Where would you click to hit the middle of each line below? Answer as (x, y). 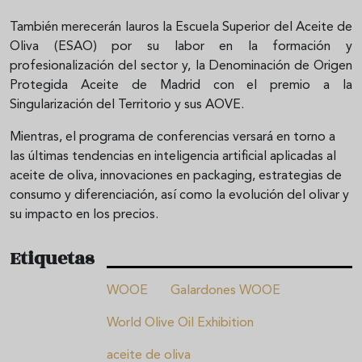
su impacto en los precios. (86, 215)
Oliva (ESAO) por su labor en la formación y (181, 46)
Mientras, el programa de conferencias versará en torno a (173, 137)
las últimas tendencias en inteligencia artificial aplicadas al (173, 156)
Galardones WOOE (225, 291)
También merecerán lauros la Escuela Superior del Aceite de (181, 27)
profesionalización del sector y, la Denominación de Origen (181, 66)
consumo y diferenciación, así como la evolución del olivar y (179, 195)
